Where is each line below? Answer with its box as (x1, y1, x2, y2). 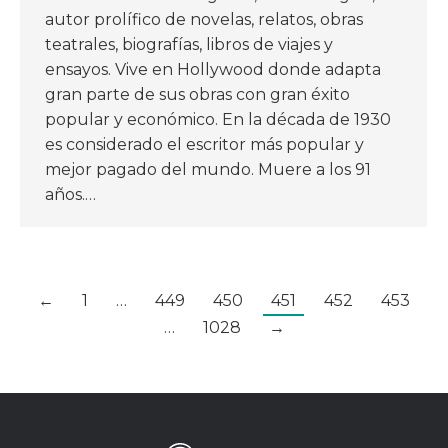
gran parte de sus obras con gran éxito (45, 84, 350, 104)
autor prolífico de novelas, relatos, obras (45, 9, 363, 29)
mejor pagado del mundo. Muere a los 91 (45, 159, 371, 179)
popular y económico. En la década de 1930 (45, 109, 391, 129)
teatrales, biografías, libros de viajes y (45, 34, 333, 54)
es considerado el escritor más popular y (45, 134, 364, 154)
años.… (45, 184, 96, 204)
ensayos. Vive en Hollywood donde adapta (45, 59, 381, 79)
